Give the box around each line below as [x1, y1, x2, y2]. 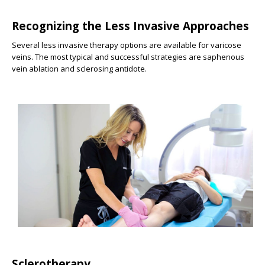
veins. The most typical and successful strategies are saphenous [12, 51, 244, 62]
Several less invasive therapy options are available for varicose [12, 39, 241, 50]
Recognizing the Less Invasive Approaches [12, 18, 249, 33]
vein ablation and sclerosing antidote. [12, 63, 147, 74]
